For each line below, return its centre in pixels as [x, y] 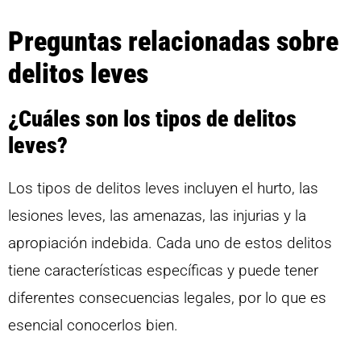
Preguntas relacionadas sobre [173, 41]
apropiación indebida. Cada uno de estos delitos [170, 243]
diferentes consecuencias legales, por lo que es [167, 297]
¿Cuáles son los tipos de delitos [152, 118]
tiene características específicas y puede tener [163, 270]
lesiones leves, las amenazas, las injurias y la [157, 215]
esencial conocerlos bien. [93, 325]
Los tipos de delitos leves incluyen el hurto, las [163, 188]
